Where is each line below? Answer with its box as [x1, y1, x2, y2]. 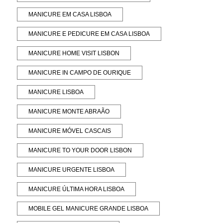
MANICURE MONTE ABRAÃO [28, 108, 110, 115]
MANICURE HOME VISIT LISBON [28, 49, 120, 57]
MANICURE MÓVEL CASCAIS [28, 127, 111, 134]
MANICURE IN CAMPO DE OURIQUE [28, 69, 131, 76]
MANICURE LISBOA [28, 88, 84, 96]
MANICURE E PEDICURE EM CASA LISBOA [28, 30, 150, 37]
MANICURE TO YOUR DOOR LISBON [28, 146, 132, 154]
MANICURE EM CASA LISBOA [28, 10, 112, 18]
